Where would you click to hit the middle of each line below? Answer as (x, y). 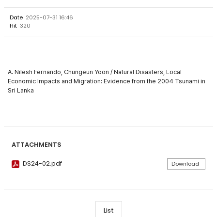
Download (185, 164)
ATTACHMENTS (37, 145)
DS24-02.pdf (42, 164)
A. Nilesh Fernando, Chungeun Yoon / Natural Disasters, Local (95, 72)
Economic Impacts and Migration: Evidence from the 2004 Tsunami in (107, 81)
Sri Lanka (21, 91)
